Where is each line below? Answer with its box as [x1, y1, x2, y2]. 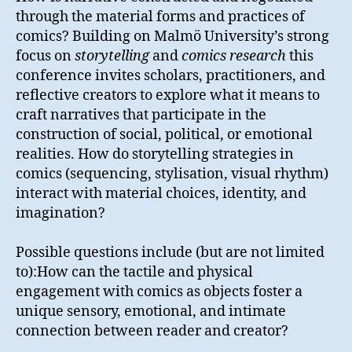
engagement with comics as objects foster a [16, 283, 302, 302]
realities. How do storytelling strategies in [16, 145, 294, 164]
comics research [181, 47, 289, 66]
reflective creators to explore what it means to [16, 86, 320, 105]
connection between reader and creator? [16, 322, 288, 341]
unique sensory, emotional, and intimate [16, 302, 286, 321]
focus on [16, 47, 75, 66]
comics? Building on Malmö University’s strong [16, 27, 329, 46]
